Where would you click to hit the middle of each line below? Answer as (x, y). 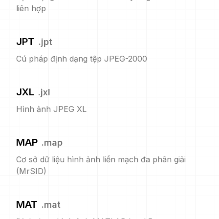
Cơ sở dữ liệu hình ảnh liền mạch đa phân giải (101, 159)
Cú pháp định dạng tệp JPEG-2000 (82, 59)
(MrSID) (31, 171)
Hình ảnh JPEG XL (51, 109)
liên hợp (31, 8)
